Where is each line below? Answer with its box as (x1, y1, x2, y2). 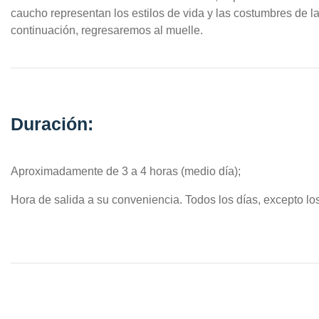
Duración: (11, 113, 93, 134)
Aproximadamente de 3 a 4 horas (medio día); (11, 164, 241, 177)
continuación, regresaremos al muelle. (11, 23, 203, 36)
